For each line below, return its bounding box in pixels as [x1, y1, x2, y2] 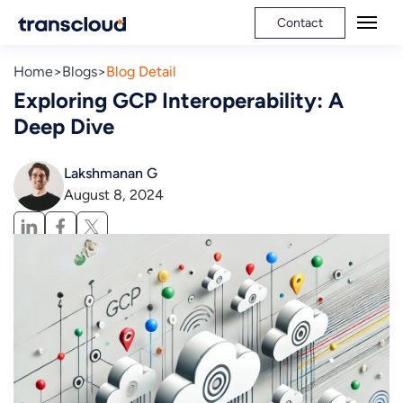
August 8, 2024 [64, 185, 164, 203]
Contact [277, 14, 323, 31]
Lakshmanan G [64, 164, 157, 182]
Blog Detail [106, 63, 176, 80]
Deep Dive [13, 113, 114, 139]
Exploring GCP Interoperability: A [13, 87, 344, 113]
